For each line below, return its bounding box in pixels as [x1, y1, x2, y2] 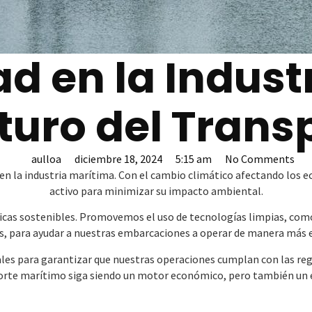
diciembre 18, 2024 [74, 152, 162, 166]
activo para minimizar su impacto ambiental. [49, 184, 263, 198]
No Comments [224, 152, 295, 166]
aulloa [31, 152, 61, 166]
